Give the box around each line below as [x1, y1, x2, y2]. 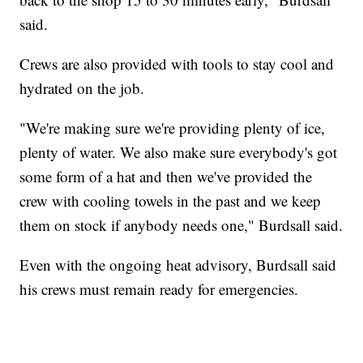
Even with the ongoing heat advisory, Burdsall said [19, 254, 337, 275]
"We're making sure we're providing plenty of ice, [19, 117, 326, 138]
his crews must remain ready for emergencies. [19, 278, 299, 299]
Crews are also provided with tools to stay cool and [19, 53, 335, 74]
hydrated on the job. [19, 77, 145, 98]
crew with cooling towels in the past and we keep [19, 190, 322, 211]
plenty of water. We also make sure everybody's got [19, 141, 338, 162]
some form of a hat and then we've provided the [19, 165, 313, 186]
